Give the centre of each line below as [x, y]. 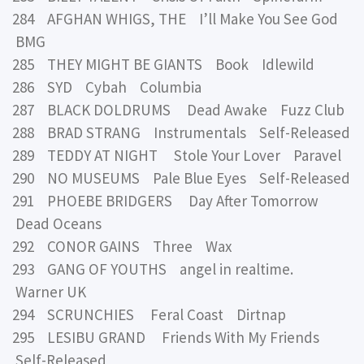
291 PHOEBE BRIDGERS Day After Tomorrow [169, 200]
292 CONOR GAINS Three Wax [122, 246]
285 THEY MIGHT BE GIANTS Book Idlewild [163, 64]
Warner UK [49, 291]
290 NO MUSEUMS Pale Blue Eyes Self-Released [181, 178]
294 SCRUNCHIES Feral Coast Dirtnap [149, 314]
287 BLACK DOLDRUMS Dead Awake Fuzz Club [178, 109]
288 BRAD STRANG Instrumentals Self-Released [181, 132]
